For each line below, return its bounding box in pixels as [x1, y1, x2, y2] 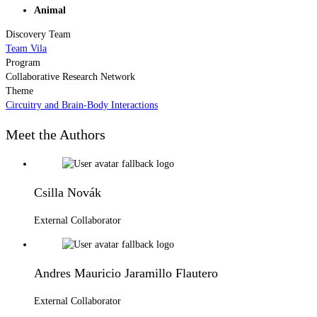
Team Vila [6, 42, 47, 54]
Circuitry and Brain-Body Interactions [6, 99, 158, 110]
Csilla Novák [34, 185, 101, 200]
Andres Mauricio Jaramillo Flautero [34, 265, 218, 280]
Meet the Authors [6, 127, 105, 143]
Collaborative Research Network [6, 71, 135, 82]
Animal [34, 4, 66, 16]
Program [6, 57, 40, 68]
